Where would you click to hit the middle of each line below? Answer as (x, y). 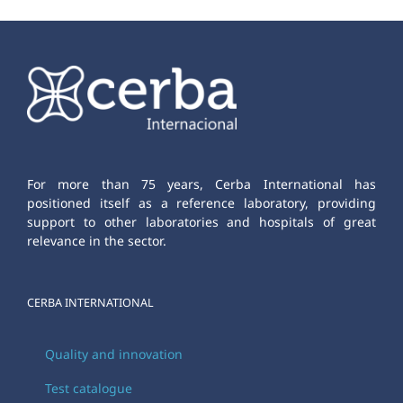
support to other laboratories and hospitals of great (201, 222)
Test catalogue (89, 389)
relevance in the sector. (97, 241)
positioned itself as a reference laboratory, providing (201, 203)
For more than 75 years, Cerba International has (201, 184)
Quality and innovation (114, 354)
